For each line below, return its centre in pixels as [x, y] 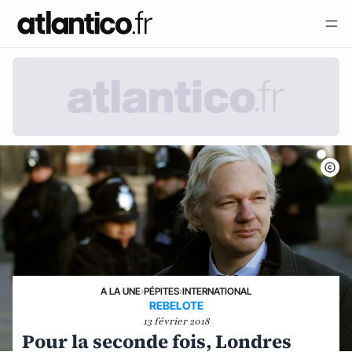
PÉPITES [161, 291]
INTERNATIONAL [217, 291]
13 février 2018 [176, 321]
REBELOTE [176, 305]
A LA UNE [121, 291]
